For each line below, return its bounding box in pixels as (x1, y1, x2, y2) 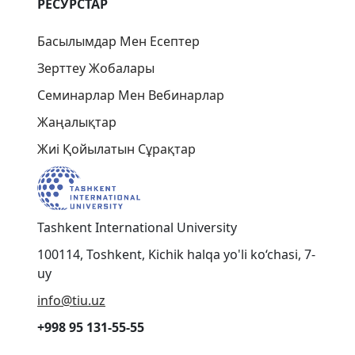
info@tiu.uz (37, 291, 105, 309)
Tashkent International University (37, 218, 237, 236)
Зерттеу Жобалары (37, 59, 155, 77)
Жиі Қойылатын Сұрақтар (37, 139, 196, 158)
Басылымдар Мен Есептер (37, 32, 200, 50)
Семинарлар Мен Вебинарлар (37, 86, 224, 104)
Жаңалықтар (37, 113, 116, 131)
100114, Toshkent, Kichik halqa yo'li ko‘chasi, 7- (37, 245, 315, 263)
